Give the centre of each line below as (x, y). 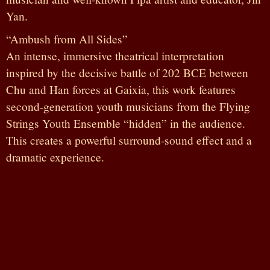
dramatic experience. (55, 157)
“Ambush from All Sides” (67, 39)
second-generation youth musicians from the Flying (128, 106)
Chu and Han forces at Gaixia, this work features (121, 89)
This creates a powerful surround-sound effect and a (129, 140)
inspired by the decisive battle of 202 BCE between (127, 72)
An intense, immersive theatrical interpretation (115, 55)
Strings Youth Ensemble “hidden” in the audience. (126, 123)
